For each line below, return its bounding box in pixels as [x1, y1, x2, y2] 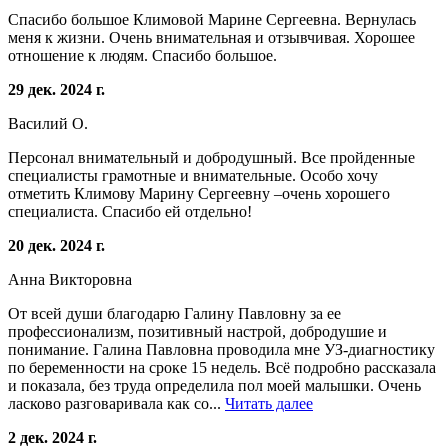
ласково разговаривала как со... [8, 394, 225, 412]
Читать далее [225, 394, 313, 412]
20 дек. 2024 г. [8, 236, 105, 254]
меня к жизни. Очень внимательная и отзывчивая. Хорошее [8, 28, 415, 46]
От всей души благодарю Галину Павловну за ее [8, 304, 341, 322]
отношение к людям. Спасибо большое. [8, 46, 277, 64]
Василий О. [8, 114, 88, 132]
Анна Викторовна [8, 270, 132, 288]
